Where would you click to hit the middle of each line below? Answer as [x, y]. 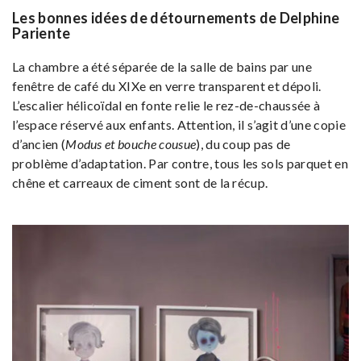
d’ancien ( [39, 144]
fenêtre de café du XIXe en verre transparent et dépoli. [167, 86]
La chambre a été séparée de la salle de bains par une [162, 67]
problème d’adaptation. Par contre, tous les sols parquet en [180, 164]
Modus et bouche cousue [131, 144]
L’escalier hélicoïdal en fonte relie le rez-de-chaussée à [166, 106]
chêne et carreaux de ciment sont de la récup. [140, 183]
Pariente [41, 33]
